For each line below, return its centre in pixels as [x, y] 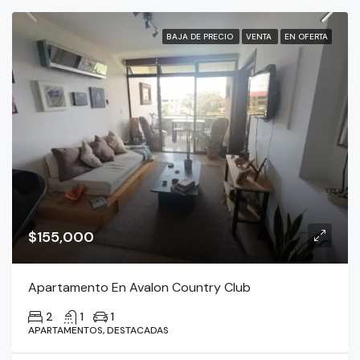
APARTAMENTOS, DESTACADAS [98, 330]
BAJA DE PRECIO [201, 36]
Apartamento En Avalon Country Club [139, 287]
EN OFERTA [306, 36]
